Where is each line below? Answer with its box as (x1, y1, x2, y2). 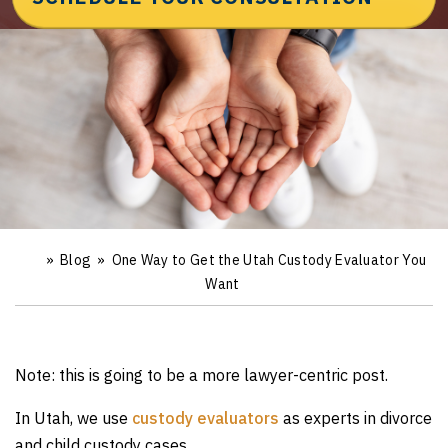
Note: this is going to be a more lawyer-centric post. (15, 365, 388, 385)
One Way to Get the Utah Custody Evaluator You (111, 251, 427, 269)
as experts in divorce (279, 408, 432, 428)
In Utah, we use (15, 408, 132, 428)
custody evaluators (132, 408, 279, 428)
